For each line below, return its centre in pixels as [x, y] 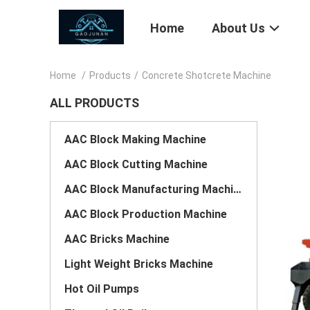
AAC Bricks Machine [117, 239]
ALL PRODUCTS [94, 103]
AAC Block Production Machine [146, 214]
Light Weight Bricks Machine [139, 264]
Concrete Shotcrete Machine [207, 75]
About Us [238, 28]
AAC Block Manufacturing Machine [237, 189]
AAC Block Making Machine [135, 139]
